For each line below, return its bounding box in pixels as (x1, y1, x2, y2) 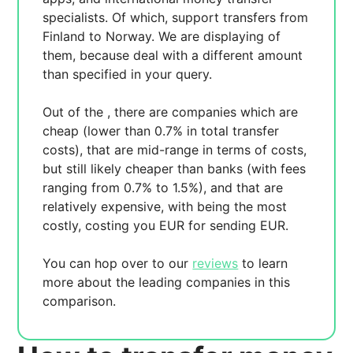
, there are (107, 104, 173, 120)
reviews (192, 255, 239, 271)
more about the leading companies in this (43, 274, 291, 290)
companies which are (172, 104, 299, 120)
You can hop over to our (43, 255, 193, 271)
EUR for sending (159, 217, 261, 233)
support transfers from (172, 9, 309, 25)
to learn (238, 255, 288, 271)
